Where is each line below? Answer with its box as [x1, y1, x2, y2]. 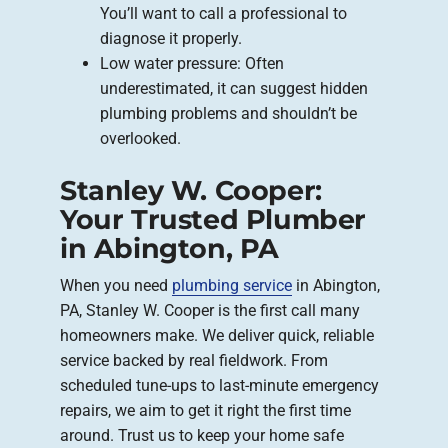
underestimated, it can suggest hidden [100, 78, 368, 98]
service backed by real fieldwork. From [60, 350, 328, 370]
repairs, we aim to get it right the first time [60, 400, 351, 420]
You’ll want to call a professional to [100, 3, 347, 23]
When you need [60, 275, 172, 295]
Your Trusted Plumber [60, 202, 366, 236]
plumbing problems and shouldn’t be [100, 103, 357, 123]
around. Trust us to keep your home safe [60, 425, 344, 445]
